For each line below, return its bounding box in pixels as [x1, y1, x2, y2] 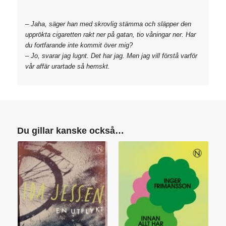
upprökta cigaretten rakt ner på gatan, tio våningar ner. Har [25, 31, 196, 39]
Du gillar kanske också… [17, 126, 124, 136]
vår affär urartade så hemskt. [25, 63, 110, 71]
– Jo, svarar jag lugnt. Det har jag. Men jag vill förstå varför [25, 52, 197, 60]
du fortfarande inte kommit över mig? [25, 41, 133, 49]
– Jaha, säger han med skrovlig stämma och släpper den [25, 20, 191, 28]
